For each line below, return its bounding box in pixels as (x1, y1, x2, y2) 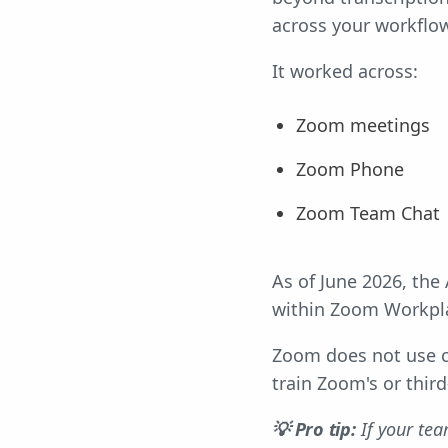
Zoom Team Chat (296, 201, 440, 225)
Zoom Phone (296, 157, 404, 181)
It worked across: (272, 59, 418, 83)
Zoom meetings (296, 113, 430, 137)
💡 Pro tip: (272, 417, 356, 441)
